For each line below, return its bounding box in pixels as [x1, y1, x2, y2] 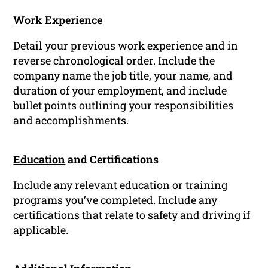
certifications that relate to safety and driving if [13, 207, 251, 222]
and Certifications [65, 151, 159, 166]
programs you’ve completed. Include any [13, 192, 218, 207]
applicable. [13, 222, 69, 237]
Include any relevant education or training [13, 177, 228, 192]
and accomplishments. [13, 112, 129, 127]
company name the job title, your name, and [13, 68, 233, 83]
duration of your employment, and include [13, 83, 227, 98]
